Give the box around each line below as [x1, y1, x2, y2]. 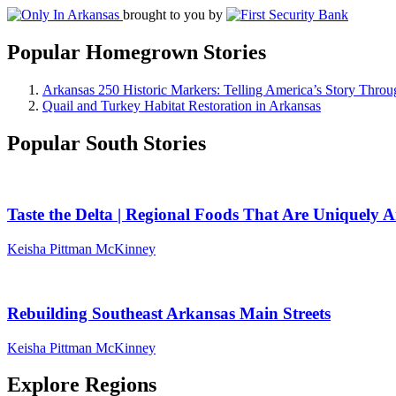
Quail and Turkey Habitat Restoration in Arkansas [42, 97, 321, 113]
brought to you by [123, 7, 223, 22]
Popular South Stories [7, 131, 206, 155]
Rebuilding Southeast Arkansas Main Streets [7, 303, 331, 323]
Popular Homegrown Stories [7, 40, 266, 64]
